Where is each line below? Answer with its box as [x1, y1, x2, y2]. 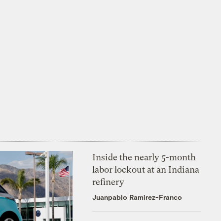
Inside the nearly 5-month [92, 151, 196, 162]
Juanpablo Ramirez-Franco [92, 192, 183, 201]
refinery [92, 176, 125, 187]
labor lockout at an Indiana [92, 164, 200, 175]
